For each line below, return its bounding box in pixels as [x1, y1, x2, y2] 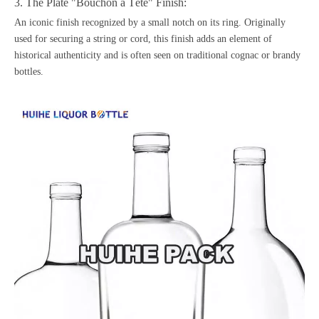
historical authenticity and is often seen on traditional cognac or [14, 50, 273, 61]
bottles [14, 66, 41, 77]
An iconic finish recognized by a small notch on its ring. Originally [14, 17, 286, 28]
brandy [273, 50, 300, 61]
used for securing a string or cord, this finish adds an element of [14, 33, 272, 44]
